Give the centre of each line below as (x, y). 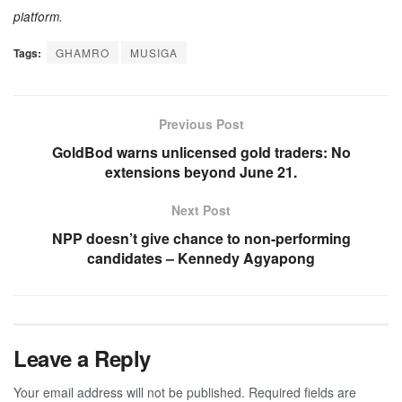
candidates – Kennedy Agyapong (201, 258)
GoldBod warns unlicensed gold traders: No (201, 152)
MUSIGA (154, 52)
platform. (38, 17)
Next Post (201, 210)
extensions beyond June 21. (201, 171)
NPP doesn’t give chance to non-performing (201, 238)
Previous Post (201, 123)
